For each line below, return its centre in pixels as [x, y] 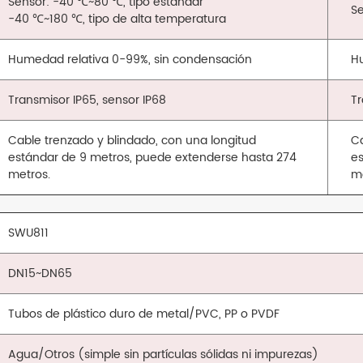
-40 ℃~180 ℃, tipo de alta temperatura [117, 19]
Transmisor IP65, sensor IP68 [88, 100]
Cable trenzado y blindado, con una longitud [132, 141]
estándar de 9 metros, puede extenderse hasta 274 [153, 158]
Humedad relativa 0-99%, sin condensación [130, 60]
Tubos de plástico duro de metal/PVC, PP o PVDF [144, 314]
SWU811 [29, 233]
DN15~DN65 [41, 274]
